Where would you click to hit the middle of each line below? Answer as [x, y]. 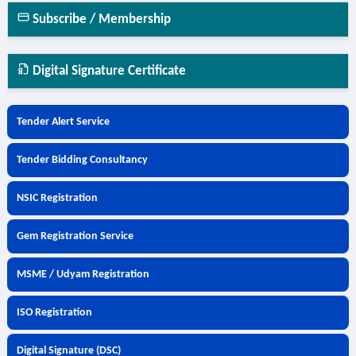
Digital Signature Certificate [107, 71]
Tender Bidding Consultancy [82, 160]
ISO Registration [54, 313]
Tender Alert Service [63, 122]
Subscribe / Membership [100, 19]
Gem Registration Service [75, 236]
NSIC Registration [57, 198]
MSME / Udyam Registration [83, 275]
